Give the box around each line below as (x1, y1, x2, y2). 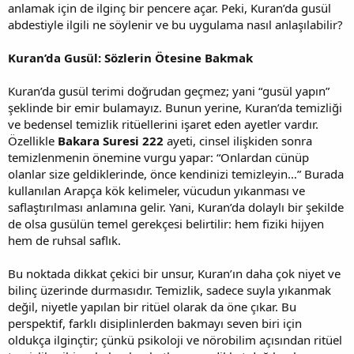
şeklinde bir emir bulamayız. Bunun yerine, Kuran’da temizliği (8, 99, 342, 115)
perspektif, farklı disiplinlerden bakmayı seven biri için (8, 314, 302, 331)
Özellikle (8, 132, 58, 149)
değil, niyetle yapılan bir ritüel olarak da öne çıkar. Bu (8, 298, 296, 314)
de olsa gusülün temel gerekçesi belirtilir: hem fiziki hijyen (8, 215, 324, 232)
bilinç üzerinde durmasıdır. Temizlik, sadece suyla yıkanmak (8, 281, 331, 298)
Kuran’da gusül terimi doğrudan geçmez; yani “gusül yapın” (8, 82, 330, 99)
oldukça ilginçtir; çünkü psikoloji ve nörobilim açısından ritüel (8, 331, 342, 348)
